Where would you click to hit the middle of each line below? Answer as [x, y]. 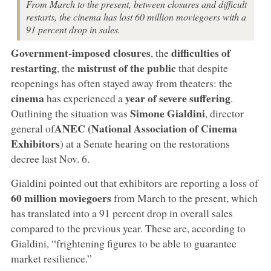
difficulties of [201, 52]
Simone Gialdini [167, 113]
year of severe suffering [178, 98]
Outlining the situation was [70, 113]
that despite [202, 67]
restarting [34, 67]
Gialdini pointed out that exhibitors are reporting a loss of [134, 182]
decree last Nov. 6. [50, 158]
